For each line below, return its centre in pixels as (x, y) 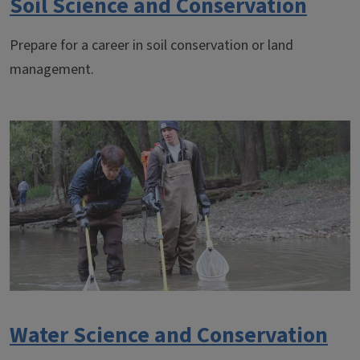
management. (52, 69)
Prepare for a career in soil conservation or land (151, 45)
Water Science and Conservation (169, 335)
